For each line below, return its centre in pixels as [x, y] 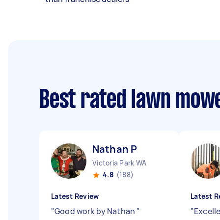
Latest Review [75, 196]
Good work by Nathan [96, 211]
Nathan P [115, 149]
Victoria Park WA [119, 163]
